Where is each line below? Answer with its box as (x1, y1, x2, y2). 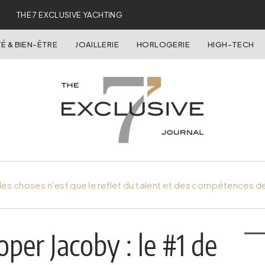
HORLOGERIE (137, 40, 190, 49)
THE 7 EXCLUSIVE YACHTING (16, 10, 123, 20)
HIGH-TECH (207, 40, 254, 49)
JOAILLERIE (75, 40, 119, 49)
